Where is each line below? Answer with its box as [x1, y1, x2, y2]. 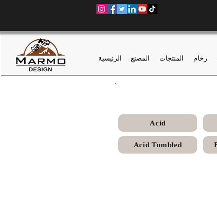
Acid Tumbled [133, 140, 182, 149]
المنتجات [159, 54, 184, 62]
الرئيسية [98, 54, 122, 62]
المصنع [131, 54, 150, 62]
